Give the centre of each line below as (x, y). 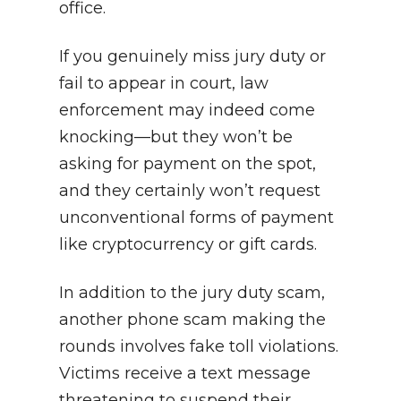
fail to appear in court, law (164, 83)
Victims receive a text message (185, 374)
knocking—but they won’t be (176, 137)
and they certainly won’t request (190, 190)
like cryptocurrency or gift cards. (188, 244)
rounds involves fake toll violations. (199, 347)
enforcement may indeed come (187, 110)
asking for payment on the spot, (188, 163)
